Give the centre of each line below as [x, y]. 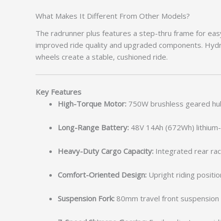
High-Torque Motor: [92, 104]
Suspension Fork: [86, 199]
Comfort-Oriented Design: [102, 175]
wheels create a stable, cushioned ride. [102, 56]
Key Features [58, 92]
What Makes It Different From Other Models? [113, 16]
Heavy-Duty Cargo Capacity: [106, 151]
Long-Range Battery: [93, 128]
